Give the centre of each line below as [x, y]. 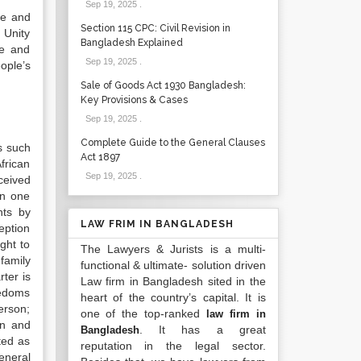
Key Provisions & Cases [134, 100]
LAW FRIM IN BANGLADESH [157, 224]
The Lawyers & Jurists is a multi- [173, 249]
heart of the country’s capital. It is [173, 297]
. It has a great [202, 330]
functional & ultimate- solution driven [173, 265]
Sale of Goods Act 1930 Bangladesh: [163, 85]
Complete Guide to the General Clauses [172, 143]
